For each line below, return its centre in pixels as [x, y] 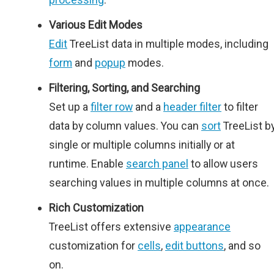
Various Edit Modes [96, 25]
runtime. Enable [87, 164]
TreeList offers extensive [111, 227]
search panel [157, 164]
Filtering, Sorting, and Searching [124, 88]
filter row [112, 107]
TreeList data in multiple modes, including [168, 44]
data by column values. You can [125, 126]
